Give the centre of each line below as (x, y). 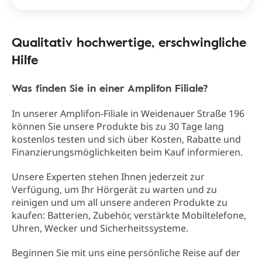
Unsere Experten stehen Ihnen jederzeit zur (108, 177)
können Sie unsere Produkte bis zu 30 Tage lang (118, 127)
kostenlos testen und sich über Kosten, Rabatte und (126, 139)
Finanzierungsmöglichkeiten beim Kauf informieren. (127, 152)
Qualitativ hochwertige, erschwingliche (129, 42)
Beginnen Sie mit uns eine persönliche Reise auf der (126, 253)
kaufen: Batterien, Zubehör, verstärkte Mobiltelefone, (129, 216)
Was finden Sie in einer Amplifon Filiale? (110, 88)
